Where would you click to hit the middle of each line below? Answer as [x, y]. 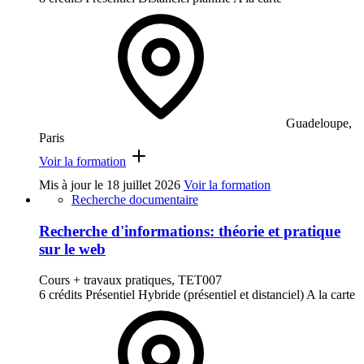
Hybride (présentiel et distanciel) [221, 295]
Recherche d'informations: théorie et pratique [190, 231]
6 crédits [61, 295]
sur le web [72, 249]
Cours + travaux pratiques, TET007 [130, 280]
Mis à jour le [73, 184]
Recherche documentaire [135, 199]
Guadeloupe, [319, 123]
